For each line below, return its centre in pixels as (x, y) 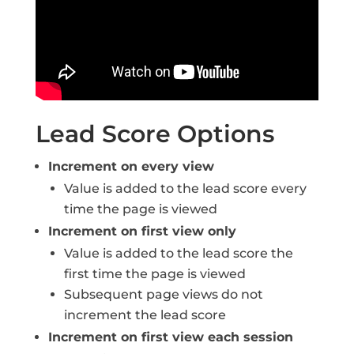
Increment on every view (131, 166)
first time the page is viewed (154, 274)
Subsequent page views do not (163, 294)
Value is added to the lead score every (185, 188)
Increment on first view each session (170, 337)
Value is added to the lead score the (178, 253)
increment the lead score (145, 315)
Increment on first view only (142, 231)
